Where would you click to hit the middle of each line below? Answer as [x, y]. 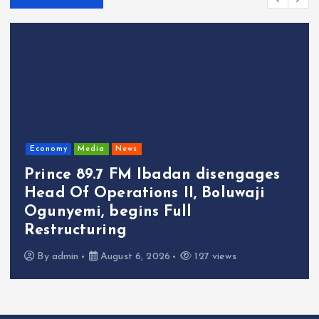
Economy [48, 149]
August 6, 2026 [134, 256]
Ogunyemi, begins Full [108, 211]
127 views [214, 256]
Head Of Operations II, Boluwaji [145, 193]
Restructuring [75, 230]
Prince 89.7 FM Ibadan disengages [152, 174]
